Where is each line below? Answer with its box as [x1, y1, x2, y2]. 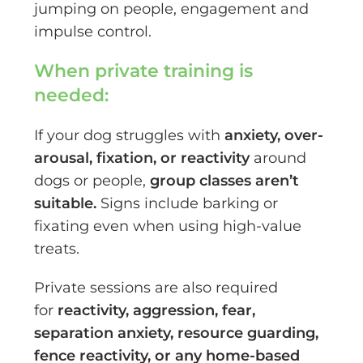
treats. [34, 239, 84, 258]
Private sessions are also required [34, 278, 279, 297]
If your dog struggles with [34, 126, 225, 144]
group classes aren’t [150, 171, 300, 190]
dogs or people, [34, 171, 151, 190]
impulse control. [34, 22, 152, 41]
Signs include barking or [96, 194, 279, 212]
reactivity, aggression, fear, [58, 301, 256, 319]
